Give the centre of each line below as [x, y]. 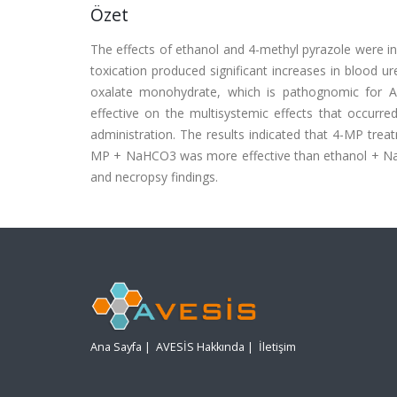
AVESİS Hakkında [200, 347]
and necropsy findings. [154, 177]
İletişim [277, 347]
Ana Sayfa [116, 347]
